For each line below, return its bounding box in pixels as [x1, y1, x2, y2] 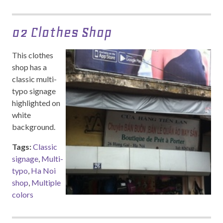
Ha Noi [31, 166, 56, 175]
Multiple [31, 178, 61, 187]
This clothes [12, 50, 53, 60]
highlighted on [12, 98, 60, 108]
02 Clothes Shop [12, 24, 111, 40]
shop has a [12, 62, 47, 72]
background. [12, 122, 55, 131]
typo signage [12, 86, 56, 96]
